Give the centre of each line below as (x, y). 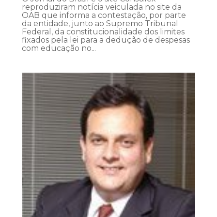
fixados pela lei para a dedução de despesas (106, 40)
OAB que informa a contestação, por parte (104, 15)
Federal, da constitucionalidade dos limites (103, 32)
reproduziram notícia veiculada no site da (101, 7)
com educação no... (59, 48)
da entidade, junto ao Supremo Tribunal (100, 24)
